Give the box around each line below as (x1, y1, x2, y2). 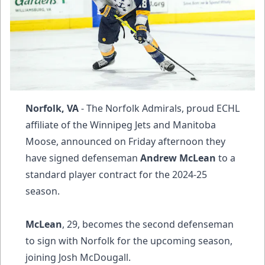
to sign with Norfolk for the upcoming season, (25, 234, 232, 247)
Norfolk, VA (25, 101, 79, 115)
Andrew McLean (140, 151, 216, 164)
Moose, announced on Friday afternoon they (25, 134, 225, 148)
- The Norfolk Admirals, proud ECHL (79, 101, 240, 115)
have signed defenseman (25, 151, 140, 164)
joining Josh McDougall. (25, 250, 131, 264)
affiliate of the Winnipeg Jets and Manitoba (25, 118, 216, 131)
